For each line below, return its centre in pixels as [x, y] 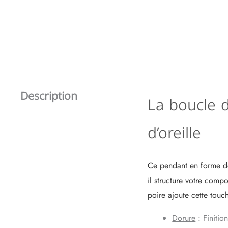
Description [49, 96]
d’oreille [175, 133]
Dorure [184, 218]
